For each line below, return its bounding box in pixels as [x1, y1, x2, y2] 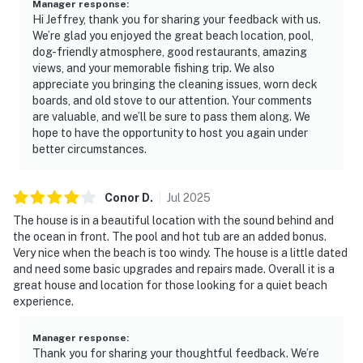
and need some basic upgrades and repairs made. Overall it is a [13, 262, 335, 275]
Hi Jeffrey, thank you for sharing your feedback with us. [32, 12, 321, 26]
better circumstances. [32, 142, 147, 156]
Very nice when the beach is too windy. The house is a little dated [13, 246, 348, 259]
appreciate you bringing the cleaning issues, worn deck [32, 77, 318, 91]
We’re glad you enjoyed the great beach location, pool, [32, 28, 314, 42]
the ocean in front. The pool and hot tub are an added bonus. [13, 229, 327, 243]
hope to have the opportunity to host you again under [32, 126, 308, 139]
